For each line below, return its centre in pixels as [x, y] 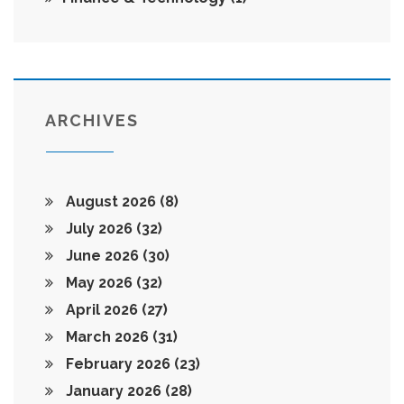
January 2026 [114, 391]
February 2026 [118, 364]
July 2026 [99, 229]
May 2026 [99, 283]
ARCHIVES [92, 121]
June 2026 [102, 256]
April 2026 [102, 310]
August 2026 [111, 202]
